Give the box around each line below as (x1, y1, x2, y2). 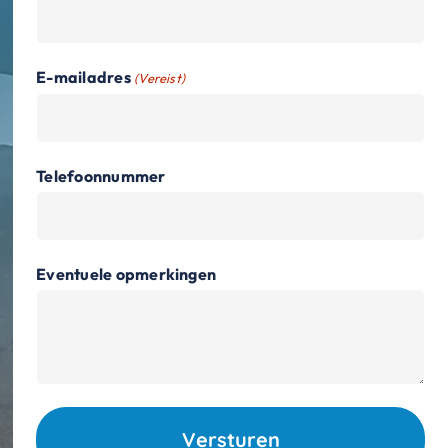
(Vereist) (134, 69, 186, 86)
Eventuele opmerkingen (36, 263, 217, 284)
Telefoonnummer (36, 165, 166, 186)
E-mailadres (36, 66, 131, 87)
